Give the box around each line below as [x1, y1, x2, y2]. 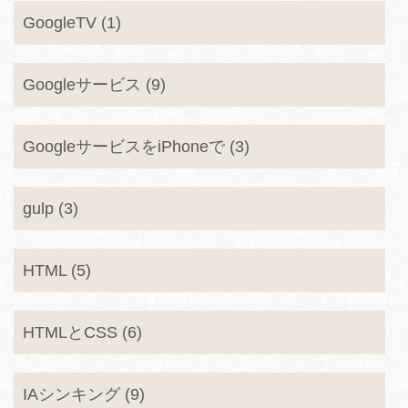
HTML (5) [23, 261, 91, 280]
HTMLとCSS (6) [23, 323, 142, 342]
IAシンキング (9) [23, 385, 145, 403]
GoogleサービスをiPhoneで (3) [23, 138, 250, 156]
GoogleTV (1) [23, 14, 121, 32]
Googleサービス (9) [23, 76, 166, 94]
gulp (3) [23, 199, 78, 218]
